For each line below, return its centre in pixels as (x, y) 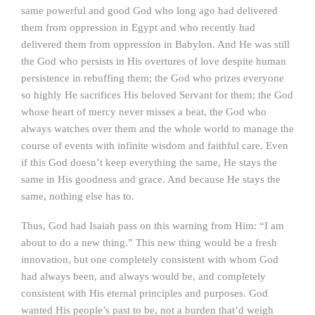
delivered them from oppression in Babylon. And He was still (155, 44)
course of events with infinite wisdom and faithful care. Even (155, 146)
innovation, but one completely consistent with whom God (150, 259)
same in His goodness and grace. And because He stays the (151, 179)
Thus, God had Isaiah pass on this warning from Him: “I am (153, 226)
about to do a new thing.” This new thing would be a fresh (149, 243)
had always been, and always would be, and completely (143, 276)
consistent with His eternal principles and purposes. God (144, 293)
